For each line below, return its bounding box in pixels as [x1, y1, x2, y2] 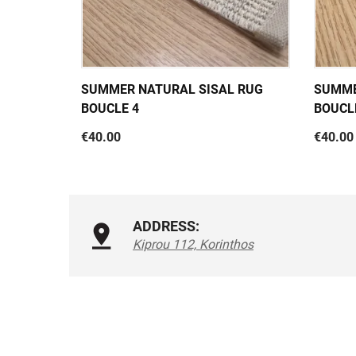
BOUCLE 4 [81, 101, 139, 117]
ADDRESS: [133, 218, 199, 235]
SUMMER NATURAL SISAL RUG [81, 82, 263, 98]
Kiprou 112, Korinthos [133, 237, 253, 253]
